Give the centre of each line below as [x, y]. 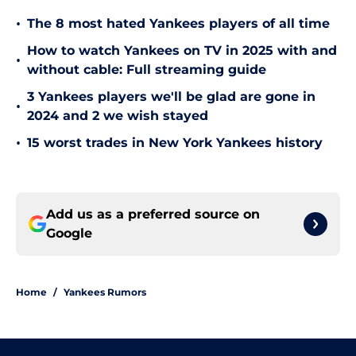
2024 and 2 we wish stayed [118, 116]
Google [69, 234]
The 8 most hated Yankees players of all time [178, 24]
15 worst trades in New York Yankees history [175, 143]
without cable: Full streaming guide [147, 70]
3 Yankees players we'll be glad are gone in [171, 97]
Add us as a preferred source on [153, 215]
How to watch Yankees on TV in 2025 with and [182, 51]
